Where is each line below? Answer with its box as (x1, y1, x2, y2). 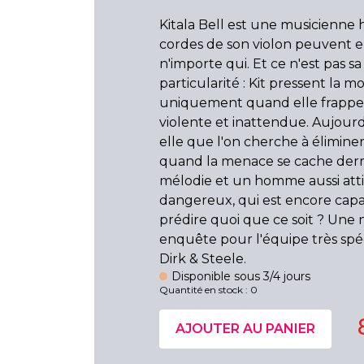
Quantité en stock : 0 (159, 284, 258, 296)
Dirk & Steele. (159, 251, 246, 266)
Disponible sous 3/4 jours (171, 269, 311, 284)
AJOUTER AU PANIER (175, 321, 315, 336)
